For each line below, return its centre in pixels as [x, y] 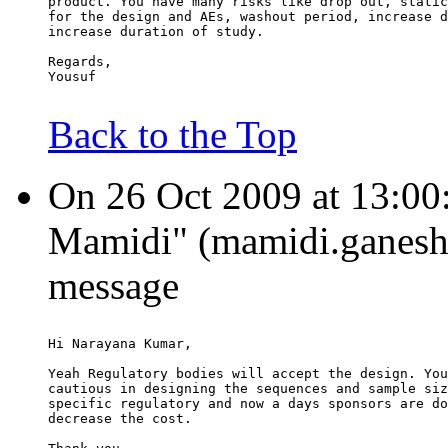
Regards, [80, 62]
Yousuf [72, 77]
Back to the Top [172, 135]
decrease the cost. [120, 419]
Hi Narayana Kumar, [120, 344]
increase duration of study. [156, 32]
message [113, 286]
